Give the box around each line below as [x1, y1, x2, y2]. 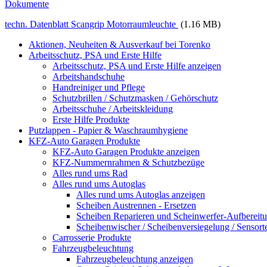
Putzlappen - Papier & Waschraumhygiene [29, 125, 188, 135]
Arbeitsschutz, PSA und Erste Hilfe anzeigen [52, 60, 221, 71]
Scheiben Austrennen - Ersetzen [76, 200, 196, 210]
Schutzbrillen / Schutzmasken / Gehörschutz [52, 92, 218, 103]
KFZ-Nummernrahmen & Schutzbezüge [52, 157, 204, 167]
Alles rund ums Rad [52, 167, 128, 178]
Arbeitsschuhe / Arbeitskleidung [52, 103, 173, 114]
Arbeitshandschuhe [52, 71, 125, 82]
